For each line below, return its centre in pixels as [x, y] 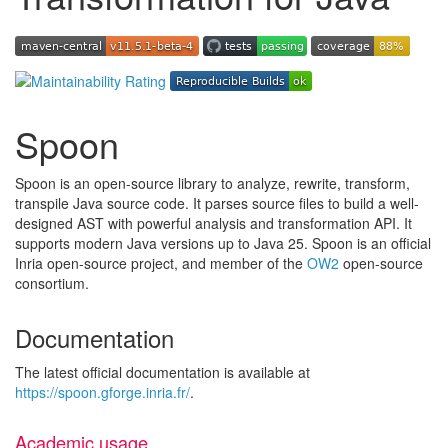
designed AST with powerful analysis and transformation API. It [213, 223]
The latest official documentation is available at [162, 372]
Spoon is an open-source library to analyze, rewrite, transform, [212, 183]
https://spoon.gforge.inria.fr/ [102, 392]
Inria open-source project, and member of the [161, 263]
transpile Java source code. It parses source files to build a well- [217, 203]
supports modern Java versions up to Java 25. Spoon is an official [223, 243]
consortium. [52, 283]
